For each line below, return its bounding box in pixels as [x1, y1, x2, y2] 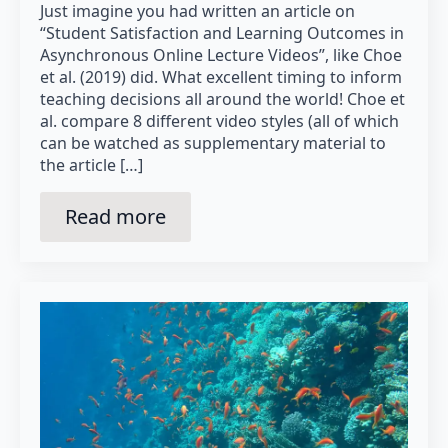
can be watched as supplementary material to [40, 131, 386, 154]
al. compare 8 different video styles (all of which [40, 109, 399, 132]
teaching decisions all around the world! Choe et [40, 87, 405, 110]
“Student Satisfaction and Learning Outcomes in [40, 21, 404, 44]
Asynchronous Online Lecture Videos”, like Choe [40, 43, 402, 66]
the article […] [40, 153, 143, 176]
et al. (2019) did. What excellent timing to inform [40, 65, 402, 88]
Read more [65, 202, 166, 230]
